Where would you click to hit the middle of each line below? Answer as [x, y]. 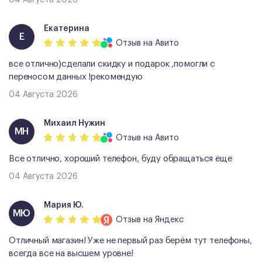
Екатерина [67, 29]
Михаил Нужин [75, 124]
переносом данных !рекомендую [76, 77]
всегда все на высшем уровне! [71, 253]
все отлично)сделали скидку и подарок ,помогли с [112, 64]
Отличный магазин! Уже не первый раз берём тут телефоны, [130, 240]
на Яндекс [162, 220]
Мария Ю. [64, 206]
